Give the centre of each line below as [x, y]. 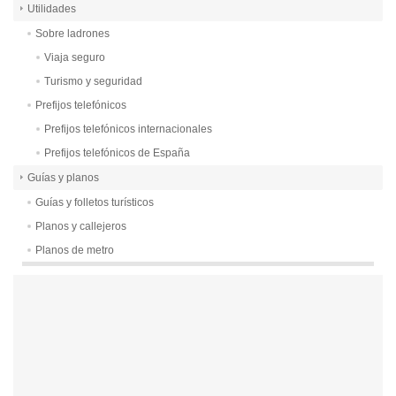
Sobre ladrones [72, 34]
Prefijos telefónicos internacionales [128, 129]
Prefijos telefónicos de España [117, 153]
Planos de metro [75, 251]
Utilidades [52, 9]
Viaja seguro [75, 58]
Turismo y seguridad [93, 82]
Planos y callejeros [81, 227]
